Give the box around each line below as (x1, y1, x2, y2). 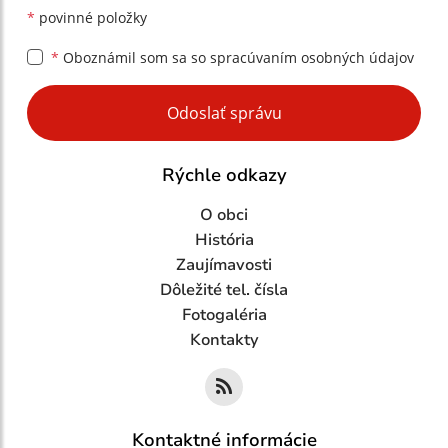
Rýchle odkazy (161, 163, 287, 187)
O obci (200, 204, 248, 226)
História (194, 229, 254, 251)
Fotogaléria (181, 304, 267, 326)
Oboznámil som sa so (59, 48, 210, 67)
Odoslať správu (166, 102, 282, 124)
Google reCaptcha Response (26, 85, 240, 107)
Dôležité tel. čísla (160, 279, 288, 301)
